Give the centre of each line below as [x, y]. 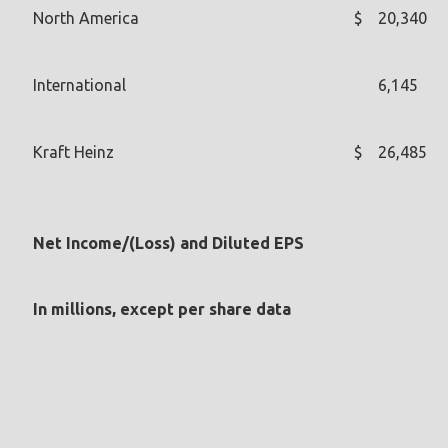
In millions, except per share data [162, 308]
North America [86, 17]
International [79, 84]
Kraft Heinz [73, 151]
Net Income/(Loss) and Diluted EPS [168, 242]
